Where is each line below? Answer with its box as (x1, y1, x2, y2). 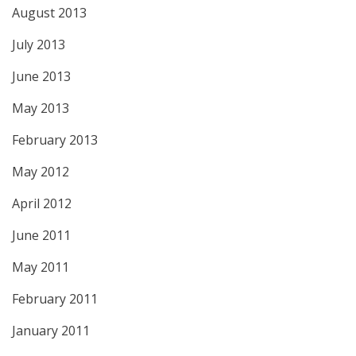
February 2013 (12, 131, 98, 149)
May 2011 (12, 258, 69, 276)
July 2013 (12, 36, 65, 53)
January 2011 (12, 322, 90, 339)
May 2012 (12, 163, 69, 180)
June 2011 (12, 226, 71, 244)
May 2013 (12, 99, 69, 117)
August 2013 (12, 4, 87, 21)
